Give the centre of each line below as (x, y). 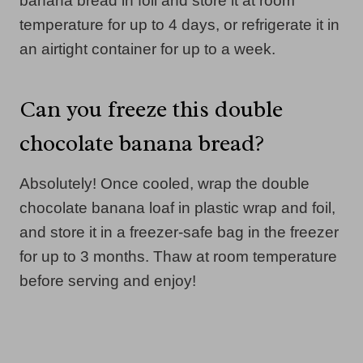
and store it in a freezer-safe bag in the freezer (179, 232)
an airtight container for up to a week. (147, 49)
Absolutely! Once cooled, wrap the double (164, 183)
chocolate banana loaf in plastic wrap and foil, (177, 207)
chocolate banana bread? (142, 143)
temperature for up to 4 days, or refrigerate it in (179, 24)
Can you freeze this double (151, 109)
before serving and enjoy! (108, 280)
